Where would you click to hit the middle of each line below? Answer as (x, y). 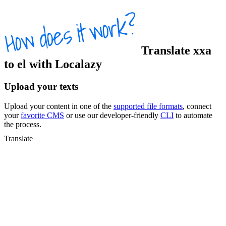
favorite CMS (42, 115)
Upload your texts (41, 87)
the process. (23, 124)
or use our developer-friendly (112, 115)
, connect (197, 106)
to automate (193, 115)
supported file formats (148, 106)
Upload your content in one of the (59, 106)
